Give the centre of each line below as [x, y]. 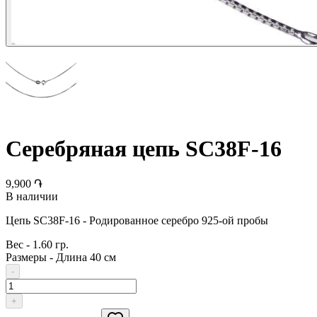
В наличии [32, 196]
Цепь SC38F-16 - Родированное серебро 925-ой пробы [137, 220]
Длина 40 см [86, 257]
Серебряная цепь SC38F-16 [144, 149]
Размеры [26, 257]
